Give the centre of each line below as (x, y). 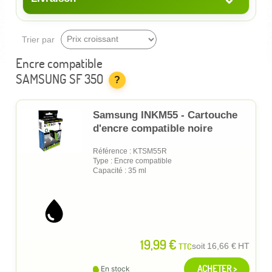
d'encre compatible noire (153, 128)
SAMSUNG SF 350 (59, 79)
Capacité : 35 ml (120, 170)
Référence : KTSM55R (130, 151)
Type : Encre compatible (132, 161)
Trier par (38, 39)
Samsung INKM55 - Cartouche (165, 115)
